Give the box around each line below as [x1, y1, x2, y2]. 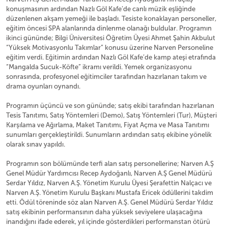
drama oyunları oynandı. [6, 82, 80, 91]
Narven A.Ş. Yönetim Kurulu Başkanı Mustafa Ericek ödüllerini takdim [6, 189, 213, 197]
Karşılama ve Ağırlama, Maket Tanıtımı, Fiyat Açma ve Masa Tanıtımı [6, 121, 209, 129]
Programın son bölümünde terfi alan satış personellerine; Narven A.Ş [6, 160, 214, 168]
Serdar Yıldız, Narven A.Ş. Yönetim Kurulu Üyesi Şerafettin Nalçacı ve [6, 179, 212, 187]
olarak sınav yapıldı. [6, 140, 65, 149]
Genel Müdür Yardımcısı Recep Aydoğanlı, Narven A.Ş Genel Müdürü [6, 169, 212, 178]
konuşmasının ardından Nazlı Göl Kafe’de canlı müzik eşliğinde [6, 5, 195, 13]
